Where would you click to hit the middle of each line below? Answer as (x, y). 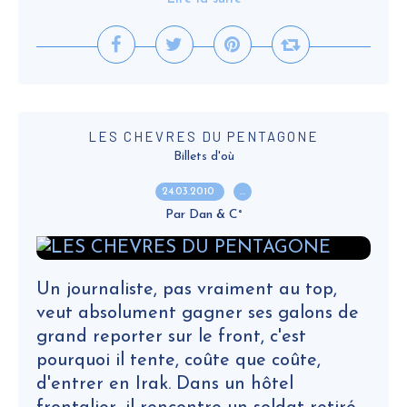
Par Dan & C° (203, 215)
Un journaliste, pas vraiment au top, (187, 290)
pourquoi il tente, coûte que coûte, (179, 361)
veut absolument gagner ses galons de (198, 313)
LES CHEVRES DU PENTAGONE (203, 136)
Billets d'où (203, 157)
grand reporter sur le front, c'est (171, 337)
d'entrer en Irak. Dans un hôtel (165, 384)
